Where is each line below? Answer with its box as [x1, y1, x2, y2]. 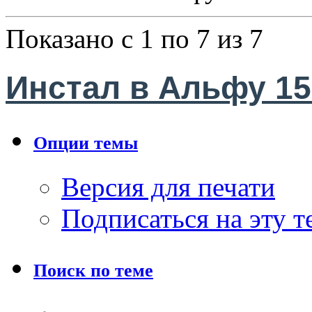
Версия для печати [61, 172, 275, 203]
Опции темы [33, 133, 138, 154]
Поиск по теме [33, 260, 153, 281]
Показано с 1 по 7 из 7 [6, 24, 263, 54]
